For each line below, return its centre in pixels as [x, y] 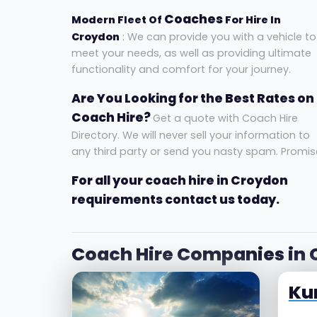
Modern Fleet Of [117, 20]
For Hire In [252, 20]
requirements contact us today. [175, 200]
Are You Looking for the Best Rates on [192, 99]
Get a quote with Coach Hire [225, 119]
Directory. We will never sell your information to [190, 136]
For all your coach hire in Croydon [179, 181]
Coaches [193, 19]
